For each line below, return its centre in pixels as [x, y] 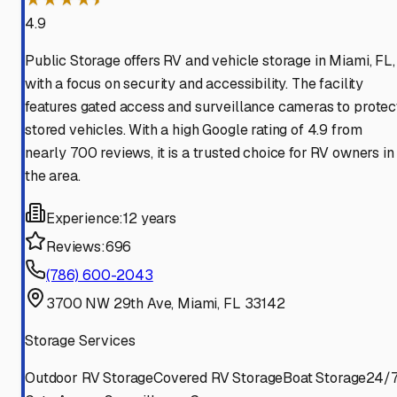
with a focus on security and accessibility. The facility [195, 84]
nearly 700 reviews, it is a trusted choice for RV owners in [210, 153]
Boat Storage [325, 378]
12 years [150, 219]
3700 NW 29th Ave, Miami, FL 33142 [166, 304]
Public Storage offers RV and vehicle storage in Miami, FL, [210, 61]
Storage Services [80, 341]
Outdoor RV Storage [90, 378]
